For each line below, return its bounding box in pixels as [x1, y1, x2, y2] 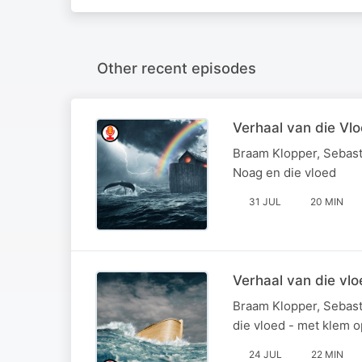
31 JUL [249, 195, 281, 208]
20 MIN [310, 195, 343, 208]
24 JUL [249, 347, 282, 360]
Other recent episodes [97, 58, 256, 77]
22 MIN [311, 347, 343, 360]
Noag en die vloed [233, 164, 336, 180]
